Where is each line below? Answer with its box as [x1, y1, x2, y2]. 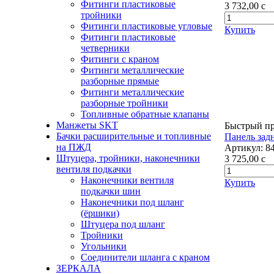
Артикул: [224, 143, 263, 154]
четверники [81, 43, 130, 53]
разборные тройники [81, 98, 168, 108]
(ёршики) [81, 208, 119, 218]
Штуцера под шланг [81, 219, 165, 229]
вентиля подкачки [56, 164, 131, 174]
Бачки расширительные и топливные [56, 131, 211, 141]
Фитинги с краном [81, 54, 159, 64]
